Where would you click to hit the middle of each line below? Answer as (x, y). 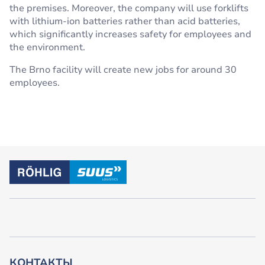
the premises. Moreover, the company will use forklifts (129, 8)
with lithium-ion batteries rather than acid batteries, (125, 21)
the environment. (47, 47)
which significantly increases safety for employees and (130, 34)
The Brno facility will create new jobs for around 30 (123, 70)
